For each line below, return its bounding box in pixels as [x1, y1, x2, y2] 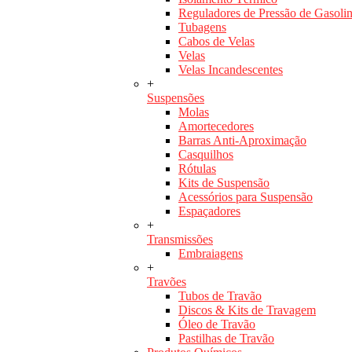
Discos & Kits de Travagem [178, 303, 316, 317]
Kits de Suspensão [178, 176, 269, 190]
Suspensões [147, 91, 204, 105]
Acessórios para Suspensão [178, 190, 313, 204]
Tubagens [178, 20, 226, 35]
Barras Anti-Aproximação [178, 134, 306, 148]
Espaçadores [178, 204, 240, 218]
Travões [147, 275, 186, 289]
